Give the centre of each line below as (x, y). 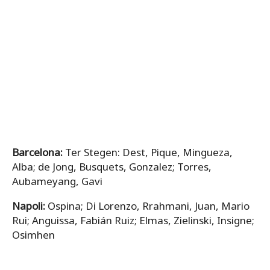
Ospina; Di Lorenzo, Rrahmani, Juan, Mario (149, 206)
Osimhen (33, 234)
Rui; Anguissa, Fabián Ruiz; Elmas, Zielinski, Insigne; (133, 220)
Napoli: (30, 206)
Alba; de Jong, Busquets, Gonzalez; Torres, (112, 166)
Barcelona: (39, 152)
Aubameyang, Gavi (57, 181)
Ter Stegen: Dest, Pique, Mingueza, (149, 152)
